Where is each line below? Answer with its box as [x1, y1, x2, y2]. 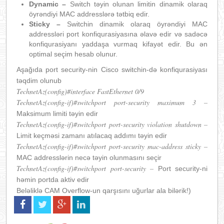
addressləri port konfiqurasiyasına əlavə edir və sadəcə [29, 30, 207, 38]
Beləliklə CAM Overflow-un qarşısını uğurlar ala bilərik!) [16, 186, 191, 194]
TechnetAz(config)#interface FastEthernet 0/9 [16, 86, 144, 96]
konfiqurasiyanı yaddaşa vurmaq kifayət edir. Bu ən [29, 40, 207, 48]
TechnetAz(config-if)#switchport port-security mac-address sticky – [16, 141, 207, 151]
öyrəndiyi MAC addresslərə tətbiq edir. [29, 10, 149, 18]
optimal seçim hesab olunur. [29, 50, 117, 58]
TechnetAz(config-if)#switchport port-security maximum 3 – [16, 97, 207, 107]
